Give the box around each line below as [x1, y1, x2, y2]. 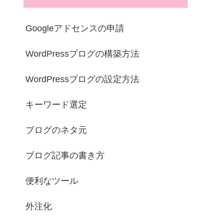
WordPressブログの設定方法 [25, 74, 139, 84]
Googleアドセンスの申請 [25, 23, 124, 33]
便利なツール [25, 175, 78, 186]
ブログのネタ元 [25, 125, 87, 135]
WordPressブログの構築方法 [25, 48, 139, 59]
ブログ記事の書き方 [25, 150, 105, 160]
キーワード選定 [25, 99, 87, 109]
